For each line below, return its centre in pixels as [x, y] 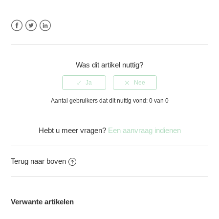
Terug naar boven [39, 161]
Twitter [36, 37]
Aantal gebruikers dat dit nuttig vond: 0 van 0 [109, 101]
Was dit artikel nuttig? [109, 65]
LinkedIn [53, 37]
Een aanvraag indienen [144, 131]
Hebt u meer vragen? [73, 131]
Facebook [27, 37]
